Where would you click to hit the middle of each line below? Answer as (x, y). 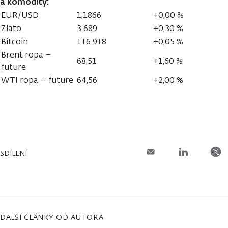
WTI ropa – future (37, 80)
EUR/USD (20, 15)
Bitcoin (15, 41)
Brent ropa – (26, 54)
